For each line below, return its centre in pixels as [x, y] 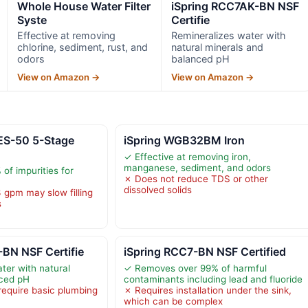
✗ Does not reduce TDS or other [196, 179]
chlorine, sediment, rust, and [82, 47]
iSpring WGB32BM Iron [184, 141]
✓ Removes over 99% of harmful [195, 268]
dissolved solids [157, 190]
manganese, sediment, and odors [197, 168]
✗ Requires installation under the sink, [207, 290]
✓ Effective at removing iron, [187, 157]
